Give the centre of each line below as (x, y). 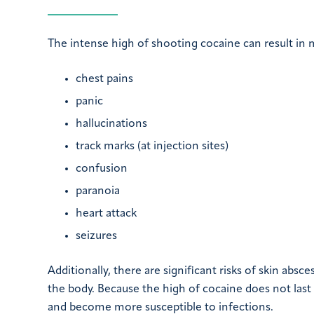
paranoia (98, 192)
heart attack (106, 214)
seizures (96, 237)
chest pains (104, 80)
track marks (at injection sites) (152, 147)
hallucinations (111, 124)
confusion (102, 169)
